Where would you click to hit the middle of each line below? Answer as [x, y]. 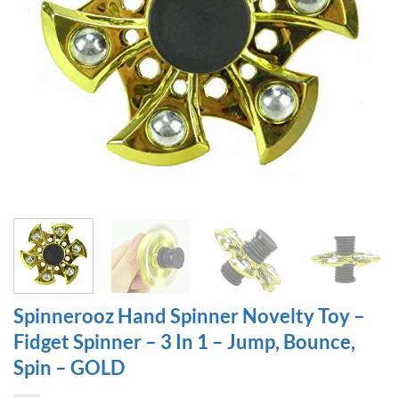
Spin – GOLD [69, 367]
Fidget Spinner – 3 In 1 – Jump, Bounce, [184, 341]
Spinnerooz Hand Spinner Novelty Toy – [189, 315]
